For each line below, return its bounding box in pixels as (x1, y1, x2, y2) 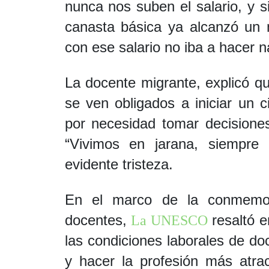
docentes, (64, 212, 131, 228)
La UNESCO (131, 213, 208, 228)
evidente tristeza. (64, 156, 173, 172)
